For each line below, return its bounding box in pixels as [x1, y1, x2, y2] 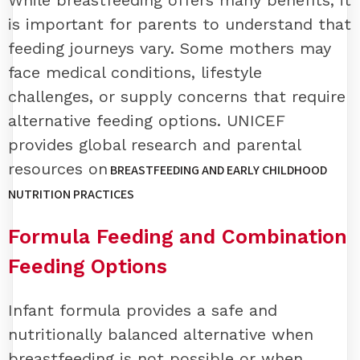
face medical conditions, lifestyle [8, 63, 262, 83]
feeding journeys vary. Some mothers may [8, 39, 331, 59]
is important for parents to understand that [8, 14, 351, 35]
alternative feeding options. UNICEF [8, 111, 285, 131]
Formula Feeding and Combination [8, 225, 347, 248]
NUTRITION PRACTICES [8, 186, 134, 203]
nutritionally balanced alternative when [8, 324, 313, 344]
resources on [8, 159, 108, 179]
